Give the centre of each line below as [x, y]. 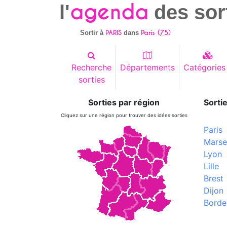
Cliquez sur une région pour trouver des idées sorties [124, 115]
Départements [147, 67]
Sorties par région [124, 102]
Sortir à [93, 33]
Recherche [91, 67]
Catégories [204, 67]
